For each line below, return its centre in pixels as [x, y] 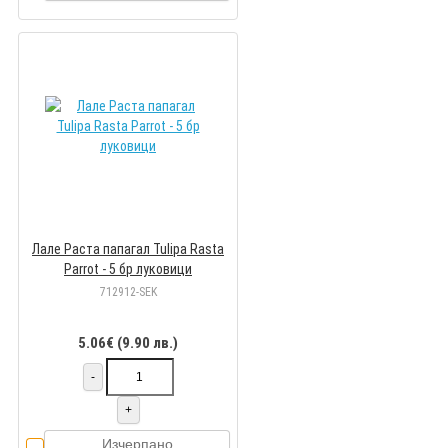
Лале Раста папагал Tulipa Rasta [128, 249]
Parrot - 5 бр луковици [128, 269]
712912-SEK [128, 292]
